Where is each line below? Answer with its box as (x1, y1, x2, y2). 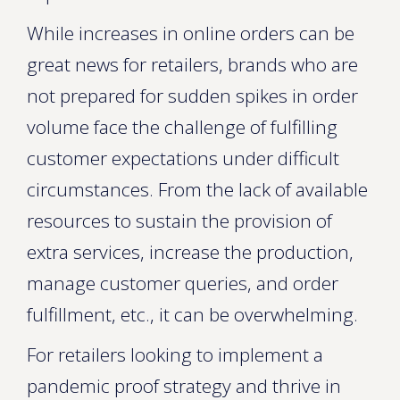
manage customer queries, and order (27, 271, 338, 296)
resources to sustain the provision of (27, 208, 332, 233)
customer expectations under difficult (27, 146, 339, 171)
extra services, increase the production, (27, 239, 354, 264)
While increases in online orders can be (27, 21, 354, 46)
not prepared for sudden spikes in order (27, 83, 358, 108)
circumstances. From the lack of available (27, 177, 368, 202)
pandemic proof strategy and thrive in (27, 373, 341, 398)
